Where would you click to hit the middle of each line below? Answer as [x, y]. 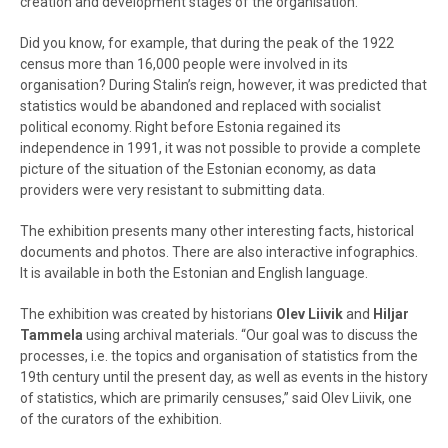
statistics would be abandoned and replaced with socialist [200, 106]
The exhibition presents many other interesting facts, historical [217, 231]
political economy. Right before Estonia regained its [180, 127]
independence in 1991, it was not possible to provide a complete [220, 148]
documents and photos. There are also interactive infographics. [219, 252]
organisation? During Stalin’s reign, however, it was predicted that [223, 85]
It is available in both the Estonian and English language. [194, 273]
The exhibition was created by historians [148, 314]
